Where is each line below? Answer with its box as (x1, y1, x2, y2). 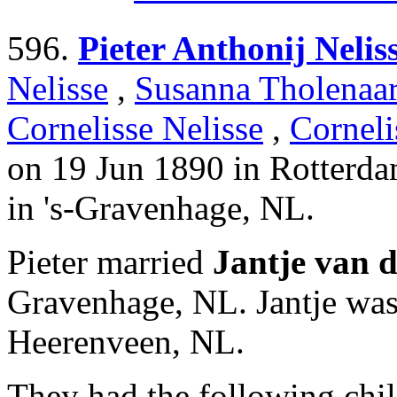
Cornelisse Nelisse (7, 109, 263, 148)
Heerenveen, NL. (7, 323, 245, 362)
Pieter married (7, 243, 213, 282)
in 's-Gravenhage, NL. (7, 189, 315, 228)
